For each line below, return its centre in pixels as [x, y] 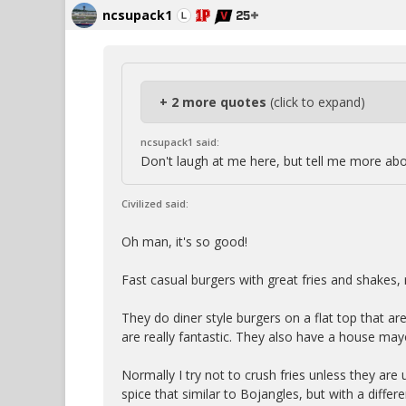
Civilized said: [155, 203]
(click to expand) [318, 102]
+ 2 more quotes [215, 102]
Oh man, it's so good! [184, 242]
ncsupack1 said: [180, 142]
